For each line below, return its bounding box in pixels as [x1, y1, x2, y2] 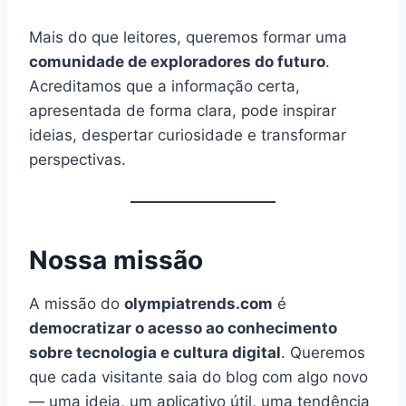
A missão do [29, 295, 124, 314]
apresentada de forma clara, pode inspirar [29, 101, 336, 121]
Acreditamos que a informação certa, [29, 77, 300, 96]
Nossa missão [29, 245, 203, 276]
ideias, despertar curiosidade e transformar [29, 126, 346, 145]
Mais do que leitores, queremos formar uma [29, 28, 347, 47]
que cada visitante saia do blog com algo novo [29, 368, 368, 387]
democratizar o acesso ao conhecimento [29, 319, 337, 338]
